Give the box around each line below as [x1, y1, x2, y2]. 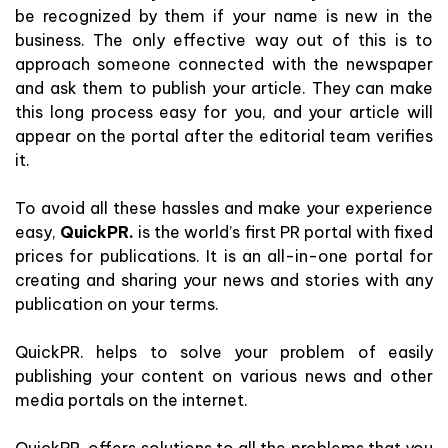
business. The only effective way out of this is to [15, 29, 433, 50]
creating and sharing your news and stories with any [15, 269, 433, 290]
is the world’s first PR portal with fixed [134, 221, 434, 242]
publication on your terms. [15, 293, 219, 314]
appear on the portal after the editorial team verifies [15, 125, 433, 146]
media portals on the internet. [15, 389, 248, 410]
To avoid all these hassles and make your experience [15, 197, 433, 218]
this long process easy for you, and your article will [15, 101, 433, 122]
